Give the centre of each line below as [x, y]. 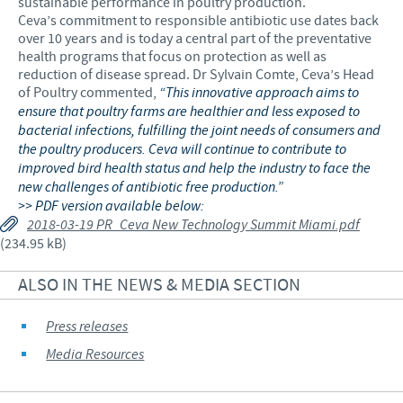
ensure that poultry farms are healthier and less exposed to [189, 112]
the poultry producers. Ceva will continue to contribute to [182, 149]
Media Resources [95, 354]
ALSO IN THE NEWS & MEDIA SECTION [159, 285]
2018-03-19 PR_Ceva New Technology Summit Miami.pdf [193, 225]
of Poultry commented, [89, 92]
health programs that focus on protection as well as [172, 56]
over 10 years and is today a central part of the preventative [195, 38]
